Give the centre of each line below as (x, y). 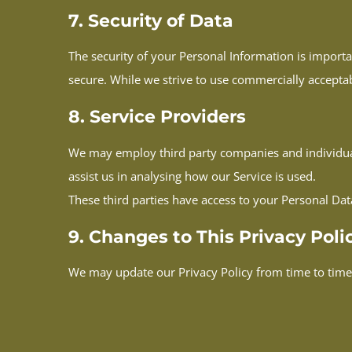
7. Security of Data (151, 20)
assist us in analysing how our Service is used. (192, 176)
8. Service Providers (157, 117)
